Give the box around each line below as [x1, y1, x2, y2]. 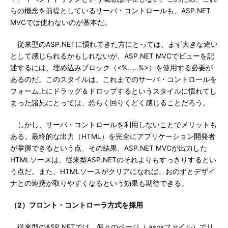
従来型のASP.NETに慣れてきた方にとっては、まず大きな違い [10, 40, 218, 48]
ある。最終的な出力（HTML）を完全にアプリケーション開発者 [10, 132, 215, 140]
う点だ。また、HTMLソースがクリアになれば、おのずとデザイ [10, 167, 215, 176]
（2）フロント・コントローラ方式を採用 [10, 201, 143, 209]
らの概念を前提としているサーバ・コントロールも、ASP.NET [10, 7, 211, 15]
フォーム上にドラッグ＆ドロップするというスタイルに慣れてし [10, 87, 217, 95]
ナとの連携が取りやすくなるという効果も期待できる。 [10, 179, 188, 187]
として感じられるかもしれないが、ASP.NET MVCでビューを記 [10, 52, 214, 60]
